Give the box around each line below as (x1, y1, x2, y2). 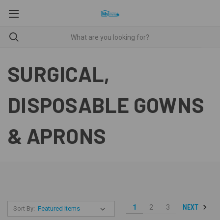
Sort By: (13, 205, 35, 212)
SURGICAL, (7, 61, 110, 86)
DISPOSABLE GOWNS (7, 92, 204, 117)
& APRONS (7, 123, 106, 148)
